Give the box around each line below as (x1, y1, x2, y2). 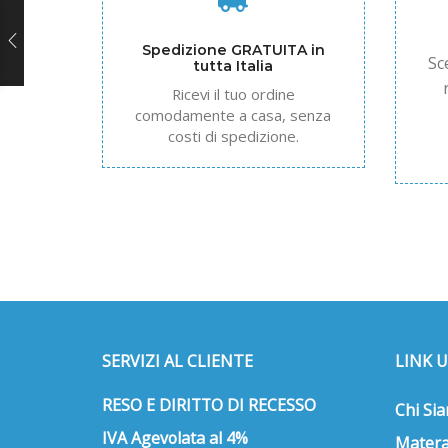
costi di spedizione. (167, 125, 299, 146)
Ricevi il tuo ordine (171, 83, 295, 104)
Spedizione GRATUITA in (141, 40, 325, 59)
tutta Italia (193, 56, 274, 75)
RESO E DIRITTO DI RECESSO (102, 393, 316, 416)
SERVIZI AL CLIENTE (102, 349, 253, 372)
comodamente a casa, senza (135, 104, 332, 125)
